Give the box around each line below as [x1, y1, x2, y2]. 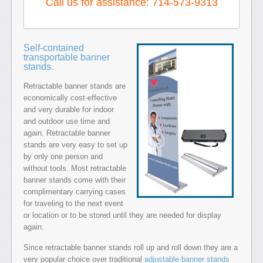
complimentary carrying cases [23, 187, 126, 197]
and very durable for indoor [23, 105, 114, 114]
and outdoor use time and [23, 117, 110, 126]
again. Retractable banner [23, 129, 110, 138]
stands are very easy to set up [23, 140, 127, 150]
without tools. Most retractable [23, 164, 126, 173]
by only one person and [23, 152, 103, 161]
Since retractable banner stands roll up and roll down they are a [23, 243, 238, 252]
